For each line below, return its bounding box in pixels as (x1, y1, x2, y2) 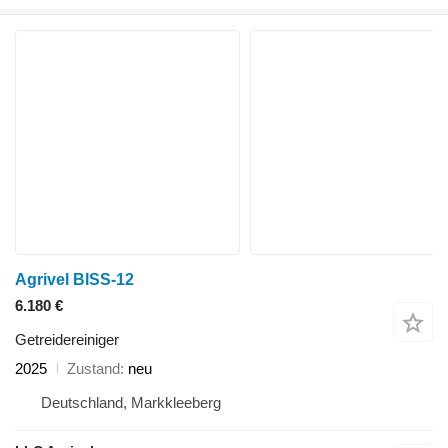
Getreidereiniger (15, 330, 119, 348)
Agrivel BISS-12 (15, 270, 134, 288)
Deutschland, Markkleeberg (41, 393, 221, 411)
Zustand (67, 359, 120, 377)
